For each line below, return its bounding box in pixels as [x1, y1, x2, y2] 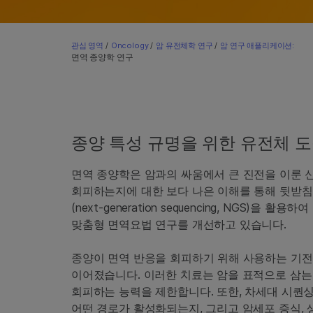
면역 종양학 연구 [71, 52, 133, 62]
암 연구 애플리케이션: [220, 41, 294, 50]
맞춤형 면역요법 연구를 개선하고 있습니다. [71, 217, 286, 231]
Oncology [110, 41, 149, 50]
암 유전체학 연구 [156, 41, 213, 50]
